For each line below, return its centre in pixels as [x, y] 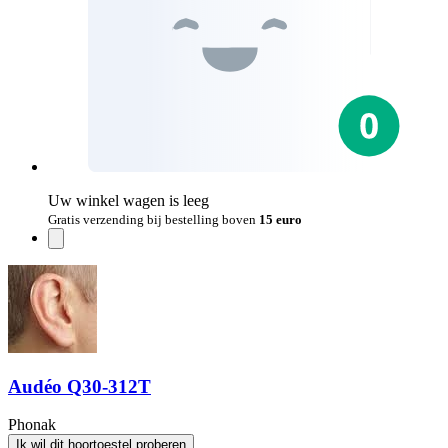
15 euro [280, 220]
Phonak [32, 425]
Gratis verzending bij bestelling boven [153, 220]
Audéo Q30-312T [79, 386]
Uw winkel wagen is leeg [128, 201]
